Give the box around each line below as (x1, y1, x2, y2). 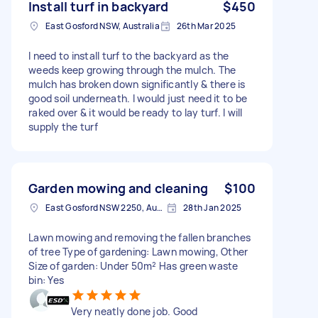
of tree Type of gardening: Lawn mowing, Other (28, 244, 248, 258)
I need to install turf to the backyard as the (28, 48, 229, 62)
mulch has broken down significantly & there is (28, 77, 246, 91)
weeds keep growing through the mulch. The (28, 62, 236, 77)
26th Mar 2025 (176, 19, 236, 32)
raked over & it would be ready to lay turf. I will (28, 105, 243, 119)
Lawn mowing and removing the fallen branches (28, 230, 251, 244)
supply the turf (28, 119, 98, 133)
